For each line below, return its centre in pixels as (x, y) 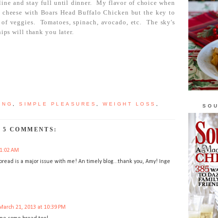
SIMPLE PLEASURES (58, 104)
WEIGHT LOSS (129, 104)
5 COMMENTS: (30, 130)
